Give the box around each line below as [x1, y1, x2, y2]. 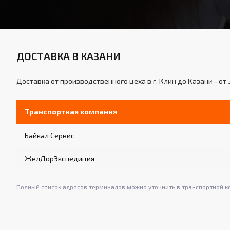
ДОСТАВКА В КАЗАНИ [16, 50, 121, 62]
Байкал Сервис [25, 131, 74, 140]
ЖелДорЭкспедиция [25, 154, 94, 163]
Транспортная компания [25, 107, 117, 116]
